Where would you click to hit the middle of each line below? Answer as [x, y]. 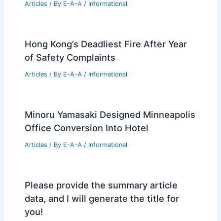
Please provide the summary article [101, 185]
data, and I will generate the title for [102, 198]
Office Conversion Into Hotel [86, 128]
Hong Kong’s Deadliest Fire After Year [106, 44]
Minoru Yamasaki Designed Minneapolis [110, 114]
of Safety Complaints [70, 57]
